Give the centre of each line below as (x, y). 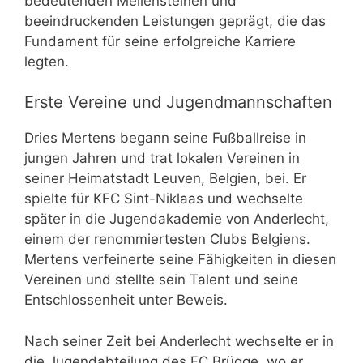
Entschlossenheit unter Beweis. (126, 300)
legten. (47, 61)
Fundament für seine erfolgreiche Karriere (160, 41)
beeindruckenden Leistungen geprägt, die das (175, 21)
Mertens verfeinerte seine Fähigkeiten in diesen (180, 260)
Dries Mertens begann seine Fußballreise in (165, 138)
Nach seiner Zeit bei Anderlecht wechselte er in (179, 341)
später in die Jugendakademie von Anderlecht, (177, 219)
